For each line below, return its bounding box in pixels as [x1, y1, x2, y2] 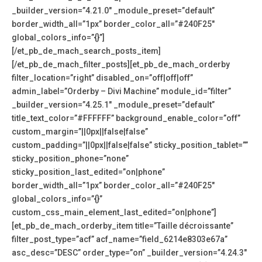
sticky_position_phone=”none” [12, 154, 129, 164]
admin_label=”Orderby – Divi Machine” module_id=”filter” [12, 87, 231, 96]
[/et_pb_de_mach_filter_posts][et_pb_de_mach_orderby [12, 60, 230, 70]
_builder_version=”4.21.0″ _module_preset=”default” [12, 6, 215, 16]
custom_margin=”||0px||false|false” [12, 127, 148, 137]
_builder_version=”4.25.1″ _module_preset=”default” [12, 100, 215, 110]
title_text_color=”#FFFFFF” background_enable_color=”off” [12, 113, 240, 123]
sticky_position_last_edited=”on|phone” [12, 167, 165, 177]
